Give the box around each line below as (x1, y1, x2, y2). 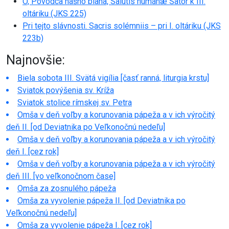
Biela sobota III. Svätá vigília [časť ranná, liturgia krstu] (17, 73, 209, 83)
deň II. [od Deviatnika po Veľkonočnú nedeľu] (6, 122, 165, 132)
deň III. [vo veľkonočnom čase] (6, 171, 116, 181)
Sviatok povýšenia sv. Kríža (17, 85, 114, 95)
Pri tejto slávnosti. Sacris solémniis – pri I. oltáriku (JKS (22, 20, 221, 31)
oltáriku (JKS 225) (22, 8, 86, 18)
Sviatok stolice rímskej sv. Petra (17, 97, 132, 107)
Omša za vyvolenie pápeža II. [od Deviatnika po (17, 195, 186, 205)
